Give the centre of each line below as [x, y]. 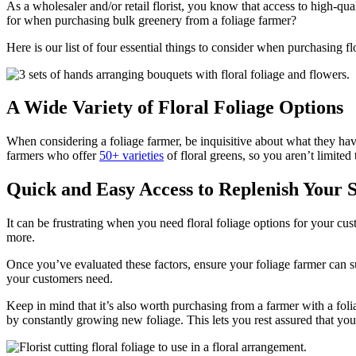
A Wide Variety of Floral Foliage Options [175, 108]
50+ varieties [132, 156]
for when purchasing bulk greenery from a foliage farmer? [155, 20]
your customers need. [60, 279]
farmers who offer [53, 156]
